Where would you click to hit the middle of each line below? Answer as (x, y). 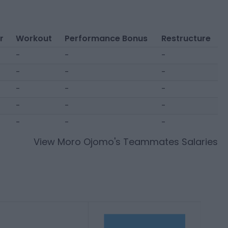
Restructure (186, 38)
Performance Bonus (106, 38)
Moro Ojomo (86, 142)
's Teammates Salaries (166, 142)
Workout (34, 38)
